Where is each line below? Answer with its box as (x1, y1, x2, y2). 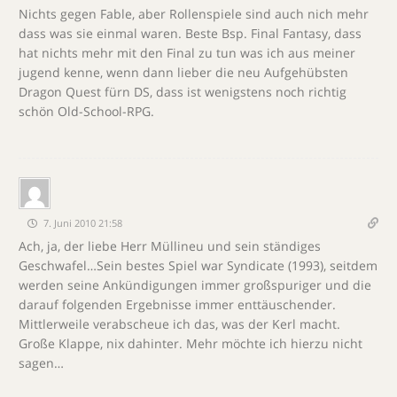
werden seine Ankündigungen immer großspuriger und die (19, 276, 371, 293)
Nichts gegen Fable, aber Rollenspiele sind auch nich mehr (19, 5, 369, 22)
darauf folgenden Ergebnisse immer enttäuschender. (19, 296, 336, 313)
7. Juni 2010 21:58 (41, 216, 122, 230)
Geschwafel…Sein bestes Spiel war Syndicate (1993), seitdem (19, 257, 378, 274)
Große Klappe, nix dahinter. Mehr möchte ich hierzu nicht (19, 335, 362, 352)
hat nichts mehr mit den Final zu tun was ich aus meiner (19, 44, 355, 61)
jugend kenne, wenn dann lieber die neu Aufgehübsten (19, 64, 348, 81)
